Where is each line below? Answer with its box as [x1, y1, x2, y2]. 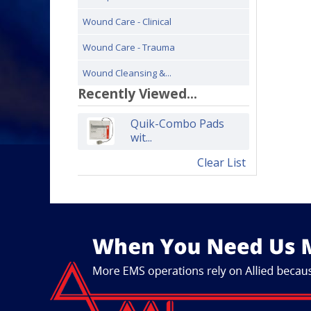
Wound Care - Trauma [83, 41, 175, 53]
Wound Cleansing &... [83, 67, 171, 79]
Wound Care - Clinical [83, 15, 171, 28]
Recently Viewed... [78, 84, 197, 103]
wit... [130, 130, 152, 145]
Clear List [196, 155, 246, 170]
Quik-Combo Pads [130, 116, 224, 131]
